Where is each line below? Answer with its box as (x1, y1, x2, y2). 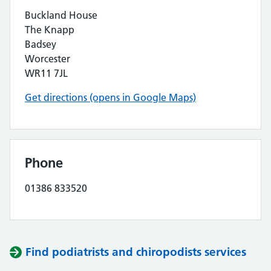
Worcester (25, 53, 70, 65)
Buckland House (25, 9, 97, 21)
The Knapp (25, 24, 74, 36)
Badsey (25, 38, 56, 50)
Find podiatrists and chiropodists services (25, 245, 246, 259)
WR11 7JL (25, 67, 68, 79)
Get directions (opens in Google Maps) (25, 91, 196, 103)
